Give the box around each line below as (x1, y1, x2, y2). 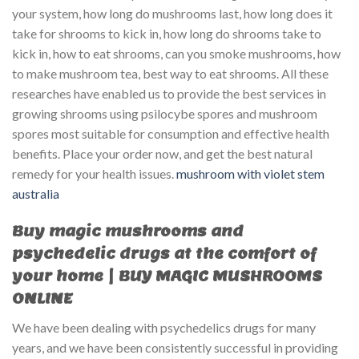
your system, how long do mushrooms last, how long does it (12, 6, 333, 22)
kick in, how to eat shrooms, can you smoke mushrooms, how (12, 46, 341, 62)
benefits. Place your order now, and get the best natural (12, 146, 313, 162)
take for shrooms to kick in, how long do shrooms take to (12, 26, 321, 42)
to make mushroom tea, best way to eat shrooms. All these (12, 66, 329, 82)
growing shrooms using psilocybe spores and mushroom (12, 106, 317, 122)
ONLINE (12, 288, 72, 308)
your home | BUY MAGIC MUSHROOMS (12, 266, 322, 285)
